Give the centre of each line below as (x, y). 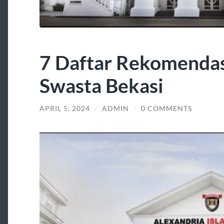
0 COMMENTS (166, 109)
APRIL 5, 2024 (64, 109)
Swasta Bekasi (101, 85)
